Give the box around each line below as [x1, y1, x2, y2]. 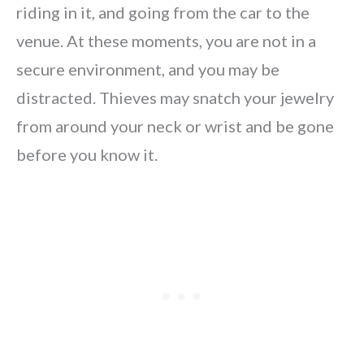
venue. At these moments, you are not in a [16, 31, 316, 50]
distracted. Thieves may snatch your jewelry [16, 88, 334, 107]
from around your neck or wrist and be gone [16, 116, 334, 136]
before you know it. [16, 145, 158, 164]
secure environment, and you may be [16, 59, 279, 79]
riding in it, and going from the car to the [16, 2, 310, 22]
